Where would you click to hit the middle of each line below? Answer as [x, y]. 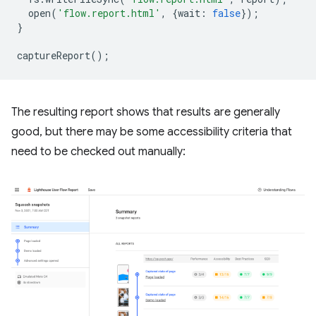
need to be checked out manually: [98, 152]
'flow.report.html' [109, 13]
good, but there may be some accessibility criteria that [152, 132]
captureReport [54, 56]
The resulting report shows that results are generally [146, 113]
